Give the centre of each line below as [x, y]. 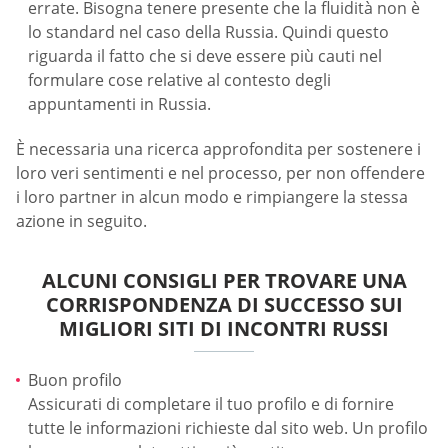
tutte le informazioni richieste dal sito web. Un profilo [228, 428]
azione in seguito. [81, 221]
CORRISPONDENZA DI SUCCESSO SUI [224, 305]
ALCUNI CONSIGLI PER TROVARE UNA [224, 281]
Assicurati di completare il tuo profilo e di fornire [211, 404]
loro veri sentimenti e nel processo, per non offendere [220, 173]
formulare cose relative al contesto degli [179, 79]
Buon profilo [75, 380]
